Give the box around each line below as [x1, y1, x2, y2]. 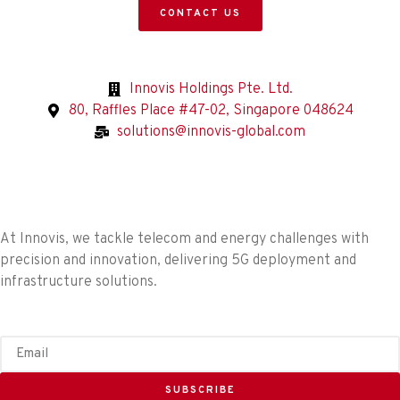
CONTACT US [159, 7, 241, 20]
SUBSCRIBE [164, 384, 236, 396]
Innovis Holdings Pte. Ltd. [129, 80, 293, 98]
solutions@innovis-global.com [117, 123, 305, 141]
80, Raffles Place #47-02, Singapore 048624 [69, 102, 354, 120]
